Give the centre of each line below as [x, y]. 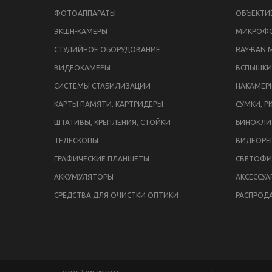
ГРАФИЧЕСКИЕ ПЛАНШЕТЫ [102, 159]
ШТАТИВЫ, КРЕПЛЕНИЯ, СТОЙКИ [112, 122]
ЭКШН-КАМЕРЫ [81, 31]
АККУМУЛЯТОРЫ [84, 177]
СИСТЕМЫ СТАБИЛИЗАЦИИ [102, 86]
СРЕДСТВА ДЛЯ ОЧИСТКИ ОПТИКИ [116, 195]
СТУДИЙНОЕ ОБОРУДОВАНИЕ [107, 49]
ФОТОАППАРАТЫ [85, 13]
